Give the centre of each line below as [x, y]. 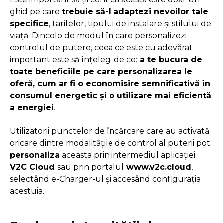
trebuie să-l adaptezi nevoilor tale [135, 12]
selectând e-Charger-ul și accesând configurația [105, 179]
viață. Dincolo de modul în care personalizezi [98, 36]
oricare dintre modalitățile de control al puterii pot [110, 143]
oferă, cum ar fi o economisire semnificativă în [110, 83]
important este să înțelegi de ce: [74, 59]
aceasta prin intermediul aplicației [127, 155]
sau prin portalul [91, 167]
